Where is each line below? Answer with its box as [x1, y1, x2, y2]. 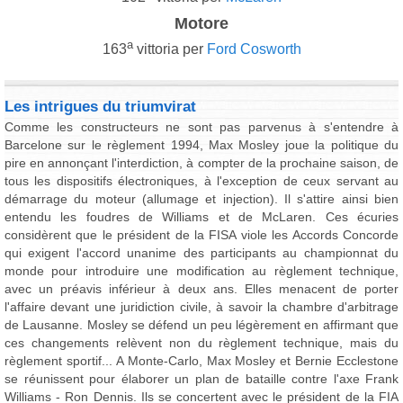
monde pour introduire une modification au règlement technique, [4, 264, 399, 279]
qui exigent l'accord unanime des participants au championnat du [4, 246, 399, 261]
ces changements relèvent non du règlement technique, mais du [4, 336, 399, 351]
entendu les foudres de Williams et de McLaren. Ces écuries [4, 210, 399, 225]
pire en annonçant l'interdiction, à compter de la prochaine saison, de [4, 156, 399, 171]
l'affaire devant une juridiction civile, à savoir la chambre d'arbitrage [4, 300, 399, 315]
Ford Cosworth [206, 41, 301, 58]
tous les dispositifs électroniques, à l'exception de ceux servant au [4, 174, 399, 189]
